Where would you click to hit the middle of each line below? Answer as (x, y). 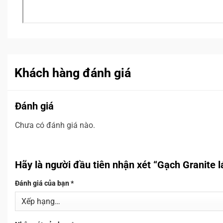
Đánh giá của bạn (43, 183)
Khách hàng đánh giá (73, 73)
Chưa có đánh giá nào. (55, 125)
